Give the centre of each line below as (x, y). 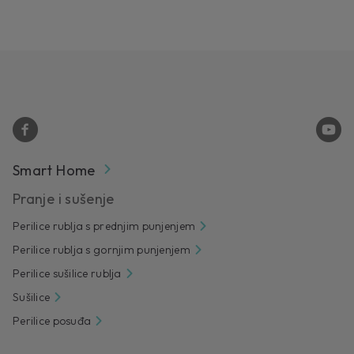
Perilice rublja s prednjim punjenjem (104, 226)
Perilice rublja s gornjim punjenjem (102, 250)
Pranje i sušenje (64, 199)
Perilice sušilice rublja (67, 274)
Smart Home (54, 171)
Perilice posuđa (52, 321)
